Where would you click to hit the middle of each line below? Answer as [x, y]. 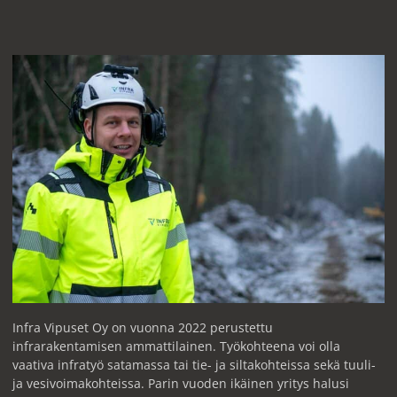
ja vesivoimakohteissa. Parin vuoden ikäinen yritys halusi [180, 383]
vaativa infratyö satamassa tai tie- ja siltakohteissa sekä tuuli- [194, 364]
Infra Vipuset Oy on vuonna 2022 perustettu [142, 327]
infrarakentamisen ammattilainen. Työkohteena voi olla [176, 346]
